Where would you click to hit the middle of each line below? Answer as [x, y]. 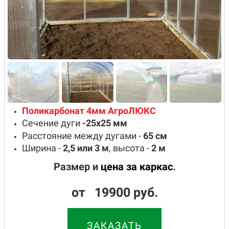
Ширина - [42, 148]
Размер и [77, 167]
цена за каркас [136, 167]
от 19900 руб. [114, 193]
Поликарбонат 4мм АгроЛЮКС [89, 110]
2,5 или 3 [81, 148]
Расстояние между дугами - [82, 135]
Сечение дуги [52, 123]
